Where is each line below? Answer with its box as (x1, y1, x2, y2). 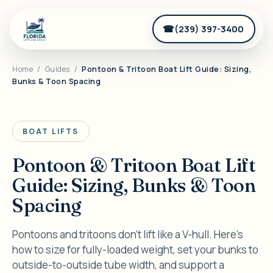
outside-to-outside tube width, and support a (12, 258, 224, 272)
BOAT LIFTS (23, 126, 79, 136)
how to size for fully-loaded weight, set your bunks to (12, 243, 258, 257)
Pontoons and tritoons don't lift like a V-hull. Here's (12, 227, 243, 241)
